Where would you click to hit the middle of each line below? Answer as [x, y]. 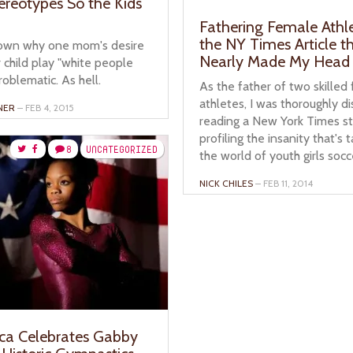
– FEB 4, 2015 [45, 108]
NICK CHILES [226, 184]
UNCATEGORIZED [122, 150]
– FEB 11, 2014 [283, 184]
